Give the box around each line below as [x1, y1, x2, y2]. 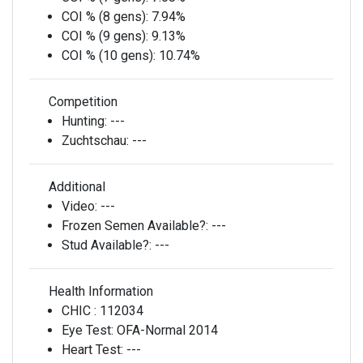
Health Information [45, 284, 153, 299]
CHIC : [62, 303, 100, 318]
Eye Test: [62, 322, 117, 338]
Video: [62, 199, 100, 214]
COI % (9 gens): [62, 28, 152, 44]
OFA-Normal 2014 [117, 322, 218, 338]
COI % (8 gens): [62, 9, 152, 24]
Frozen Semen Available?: [62, 218, 211, 233]
